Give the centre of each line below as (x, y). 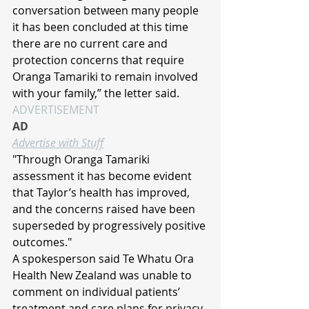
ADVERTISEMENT (56, 110)
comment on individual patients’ (98, 292)
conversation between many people (107, 11)
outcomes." (42, 242)
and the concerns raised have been (105, 209)
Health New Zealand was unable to (103, 276)
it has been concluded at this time (102, 27)
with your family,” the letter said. (96, 93)
